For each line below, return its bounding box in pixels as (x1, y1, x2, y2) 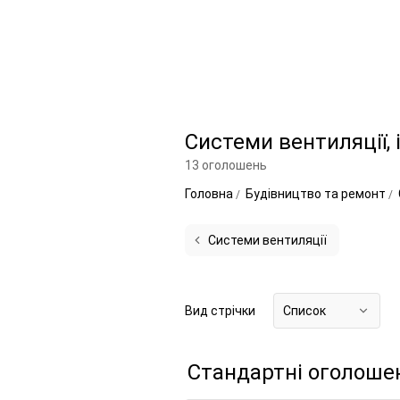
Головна (185, 187, 236, 201)
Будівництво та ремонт (246, 187, 388, 201)
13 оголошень (185, 158, 267, 172)
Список (283, 304, 326, 318)
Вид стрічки (185, 304, 255, 318)
